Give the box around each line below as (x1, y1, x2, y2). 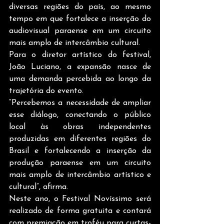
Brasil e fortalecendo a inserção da (9, 147, 151, 155)
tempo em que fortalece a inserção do (9, 15, 151, 23)
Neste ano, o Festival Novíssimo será (9, 195, 151, 203)
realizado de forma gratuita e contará (9, 207, 151, 215)
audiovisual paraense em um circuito (9, 27, 151, 35)
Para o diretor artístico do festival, (9, 51, 151, 59)
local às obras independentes (9, 123, 151, 131)
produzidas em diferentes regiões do (9, 135, 151, 143)
